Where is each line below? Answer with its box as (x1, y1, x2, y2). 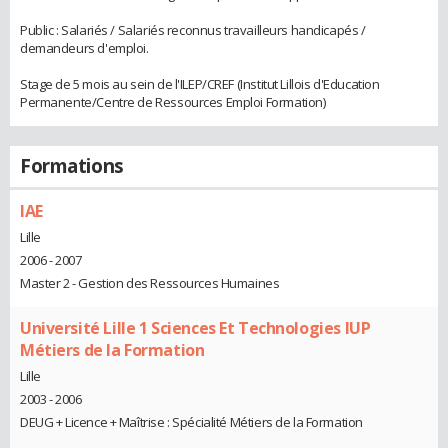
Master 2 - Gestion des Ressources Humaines (20, 274, 280, 293)
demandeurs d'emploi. (20, 39, 149, 58)
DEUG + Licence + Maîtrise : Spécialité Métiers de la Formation (20, 412, 363, 431)
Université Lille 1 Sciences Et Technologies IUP (20, 317, 371, 340)
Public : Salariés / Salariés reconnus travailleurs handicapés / (20, 21, 366, 40)
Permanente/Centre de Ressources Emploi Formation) (20, 93, 326, 112)
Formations (20, 153, 124, 180)
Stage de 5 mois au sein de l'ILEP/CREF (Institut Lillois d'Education (20, 75, 380, 94)
